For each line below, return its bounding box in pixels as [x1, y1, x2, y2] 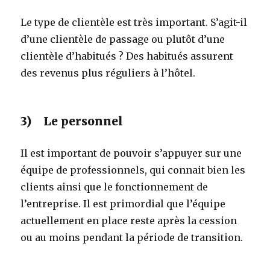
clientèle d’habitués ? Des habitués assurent [20, 49, 234, 62]
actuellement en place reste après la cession [20, 214, 237, 227]
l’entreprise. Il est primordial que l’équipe [20, 197, 226, 210]
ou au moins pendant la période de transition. [20, 231, 243, 243]
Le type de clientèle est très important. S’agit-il [20, 16, 248, 28]
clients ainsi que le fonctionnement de [20, 180, 209, 193]
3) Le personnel [20, 113, 124, 128]
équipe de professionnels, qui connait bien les [20, 163, 246, 176]
